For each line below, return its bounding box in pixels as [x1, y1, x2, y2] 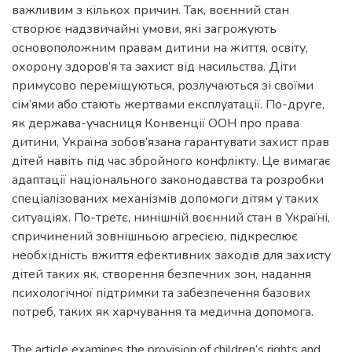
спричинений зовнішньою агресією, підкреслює [12, 227, 298, 245]
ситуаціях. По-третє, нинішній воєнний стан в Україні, [12, 208, 330, 226]
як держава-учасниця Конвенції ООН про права [12, 114, 299, 132]
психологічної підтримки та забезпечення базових [12, 284, 311, 302]
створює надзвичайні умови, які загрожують [12, 20, 277, 38]
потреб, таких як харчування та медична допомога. [12, 302, 313, 321]
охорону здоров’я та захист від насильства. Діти [12, 57, 296, 75]
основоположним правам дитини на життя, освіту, [12, 38, 308, 57]
